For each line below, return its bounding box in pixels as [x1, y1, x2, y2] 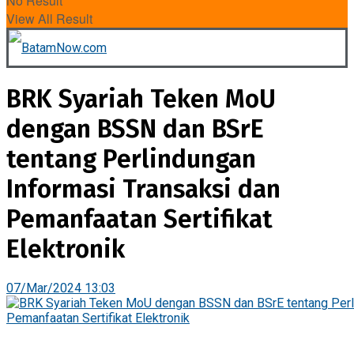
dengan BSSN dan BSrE [6, 114, 264, 144]
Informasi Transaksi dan [6, 174, 281, 204]
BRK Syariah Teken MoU [6, 84, 276, 114]
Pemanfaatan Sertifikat [6, 204, 273, 234]
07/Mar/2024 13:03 [6, 281, 115, 296]
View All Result [6, 9, 92, 28]
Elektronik [6, 234, 125, 264]
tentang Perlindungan [6, 144, 256, 174]
